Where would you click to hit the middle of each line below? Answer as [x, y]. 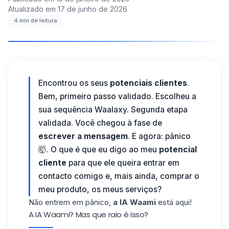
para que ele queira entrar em [124, 163]
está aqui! [174, 202]
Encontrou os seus [74, 83]
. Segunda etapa [157, 110]
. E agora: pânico [159, 136]
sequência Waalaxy [90, 110]
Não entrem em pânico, [71, 202]
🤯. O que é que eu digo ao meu [99, 150]
